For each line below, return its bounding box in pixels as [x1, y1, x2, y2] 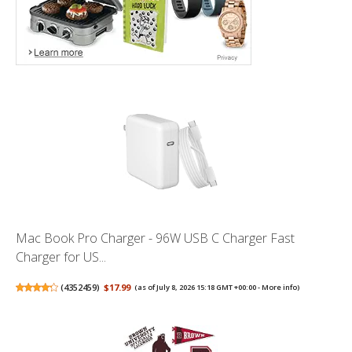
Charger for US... [16, 247, 106, 266]
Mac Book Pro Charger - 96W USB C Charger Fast [16, 229, 295, 247]
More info [262, 281, 298, 292]
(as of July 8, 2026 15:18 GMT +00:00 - [134, 281, 262, 292]
